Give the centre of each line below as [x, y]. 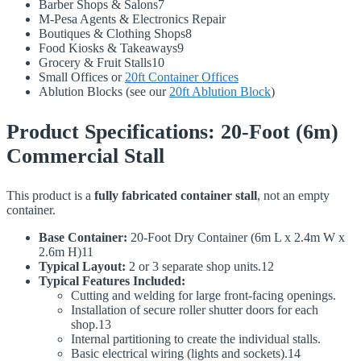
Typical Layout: [82, 267]
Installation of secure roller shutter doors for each [195, 310]
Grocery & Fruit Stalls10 [102, 63]
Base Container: [83, 238]
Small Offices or [82, 77]
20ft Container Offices [182, 77]
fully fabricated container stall [176, 196]
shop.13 [91, 325]
